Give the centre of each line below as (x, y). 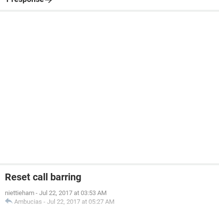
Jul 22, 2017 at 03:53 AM (73, 193)
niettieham (20, 193)
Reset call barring (43, 177)
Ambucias (28, 202)
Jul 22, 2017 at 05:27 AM (81, 202)
